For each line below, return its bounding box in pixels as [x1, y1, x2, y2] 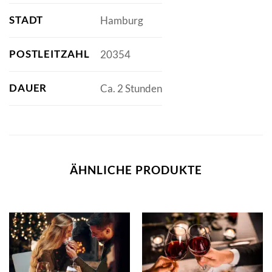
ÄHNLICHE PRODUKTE [70, 163, 202, 177]
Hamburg [100, 14, 143, 27]
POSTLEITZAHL [9, 47, 90, 61]
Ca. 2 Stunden [100, 82, 162, 95]
